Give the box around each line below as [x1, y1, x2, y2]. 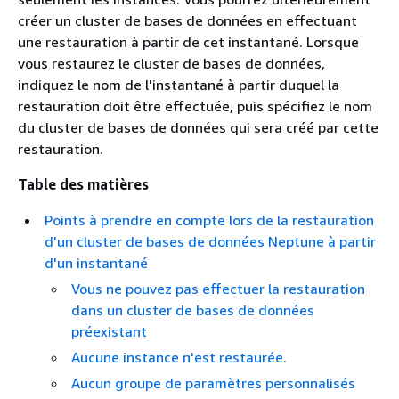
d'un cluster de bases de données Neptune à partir [45, 232, 376, 250]
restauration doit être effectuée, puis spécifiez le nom [18, 97, 372, 115]
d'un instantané [45, 254, 148, 272]
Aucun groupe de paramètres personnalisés [71, 374, 355, 392]
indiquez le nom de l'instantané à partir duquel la [18, 76, 339, 94]
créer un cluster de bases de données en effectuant [18, 12, 357, 29]
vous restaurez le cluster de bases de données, [18, 54, 325, 72]
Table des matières [18, 175, 149, 193]
